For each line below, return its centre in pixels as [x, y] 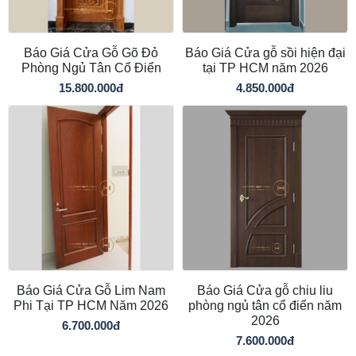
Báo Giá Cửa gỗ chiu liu [265, 290]
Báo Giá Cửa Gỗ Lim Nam [91, 290]
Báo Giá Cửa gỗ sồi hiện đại [265, 52]
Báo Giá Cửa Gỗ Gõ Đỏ [91, 52]
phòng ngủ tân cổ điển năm [265, 305]
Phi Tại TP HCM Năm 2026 [91, 305]
